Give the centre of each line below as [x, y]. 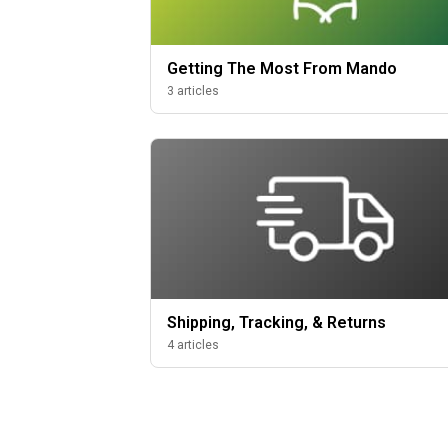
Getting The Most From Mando [282, 68]
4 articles [193, 345]
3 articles [193, 91]
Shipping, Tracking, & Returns [277, 322]
